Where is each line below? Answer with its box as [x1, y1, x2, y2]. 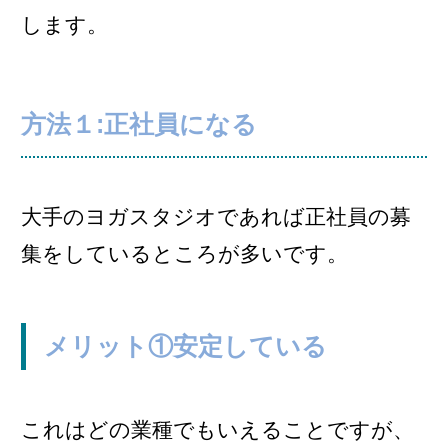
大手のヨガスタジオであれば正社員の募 [21, 205, 411, 229]
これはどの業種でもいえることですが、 [21, 417, 414, 441]
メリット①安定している [43, 331, 327, 360]
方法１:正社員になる [21, 109, 257, 138]
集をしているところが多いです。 [21, 242, 348, 266]
